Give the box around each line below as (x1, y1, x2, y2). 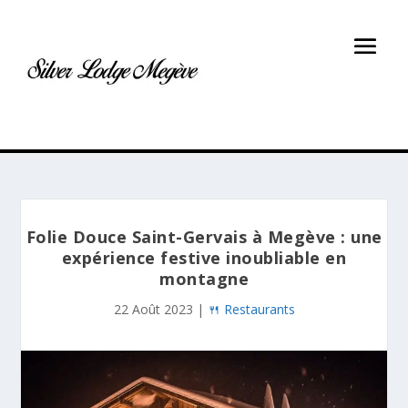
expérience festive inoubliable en (61, 247, 347, 270)
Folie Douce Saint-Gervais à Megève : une (25, 226, 382, 249)
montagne (159, 268, 249, 291)
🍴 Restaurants (207, 301, 295, 319)
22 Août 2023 (113, 301, 193, 319)
